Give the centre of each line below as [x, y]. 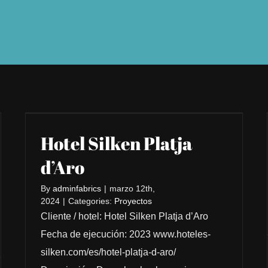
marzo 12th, [133, 188]
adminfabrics [77, 188]
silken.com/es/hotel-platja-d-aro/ [109, 252]
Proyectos [133, 201]
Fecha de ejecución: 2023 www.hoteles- [126, 234]
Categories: [92, 201]
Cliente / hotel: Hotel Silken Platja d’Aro [125, 216]
